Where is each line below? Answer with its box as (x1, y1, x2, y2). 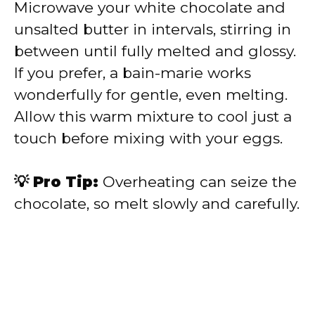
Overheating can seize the (98, 173, 297, 191)
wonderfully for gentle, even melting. (14, 85, 288, 103)
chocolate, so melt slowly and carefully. (14, 195, 300, 213)
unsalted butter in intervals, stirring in (14, 20, 291, 38)
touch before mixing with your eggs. (14, 129, 283, 147)
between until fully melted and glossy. (14, 41, 296, 60)
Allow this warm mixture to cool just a (14, 107, 292, 125)
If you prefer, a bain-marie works (14, 63, 251, 82)
